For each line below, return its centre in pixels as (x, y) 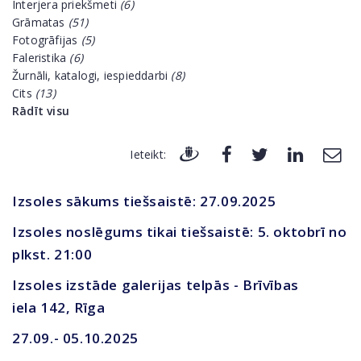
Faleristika (41, 58)
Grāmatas (40, 22)
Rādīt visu (41, 111)
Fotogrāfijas (47, 40)
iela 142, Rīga (59, 308)
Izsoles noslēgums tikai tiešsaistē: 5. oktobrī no (180, 232)
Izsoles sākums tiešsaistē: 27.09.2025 (144, 201)
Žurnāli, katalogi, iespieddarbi (92, 75)
